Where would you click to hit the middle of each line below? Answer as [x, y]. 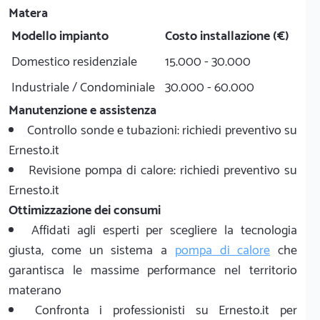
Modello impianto [60, 36]
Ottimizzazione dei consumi [85, 210]
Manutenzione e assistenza [82, 110]
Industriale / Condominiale [83, 87]
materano [35, 290]
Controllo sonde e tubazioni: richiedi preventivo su [162, 130]
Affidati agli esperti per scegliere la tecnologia [164, 230]
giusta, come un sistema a [92, 250]
